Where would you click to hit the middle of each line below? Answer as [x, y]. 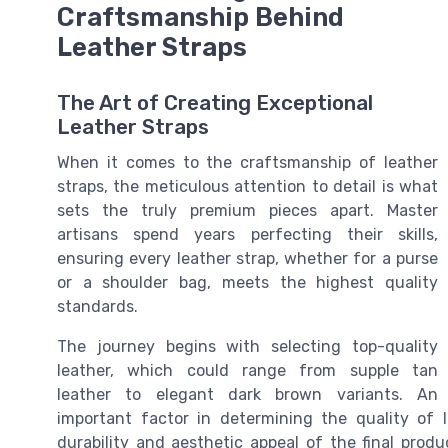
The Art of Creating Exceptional [215, 103]
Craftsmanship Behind [200, 17]
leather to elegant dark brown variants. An [247, 395]
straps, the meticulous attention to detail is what [247, 187]
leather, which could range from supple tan [247, 371]
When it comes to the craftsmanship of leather [247, 163]
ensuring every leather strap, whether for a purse [247, 259]
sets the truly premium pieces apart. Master [247, 211]
